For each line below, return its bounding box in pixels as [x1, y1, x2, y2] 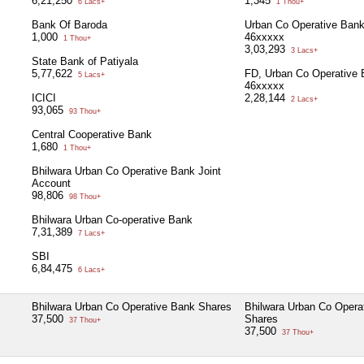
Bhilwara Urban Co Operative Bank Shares [32, 300, 232, 313]
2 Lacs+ [288, 94, 318, 103]
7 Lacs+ [76, 228, 105, 237]
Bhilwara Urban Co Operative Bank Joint [32, 164, 221, 177]
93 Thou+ [67, 106, 101, 115]
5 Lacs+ [76, 70, 105, 79]
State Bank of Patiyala [32, 54, 138, 67]
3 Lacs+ [288, 45, 318, 54]
